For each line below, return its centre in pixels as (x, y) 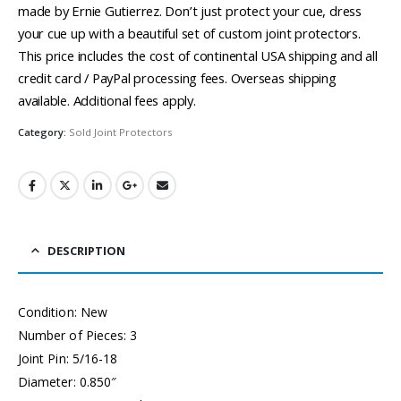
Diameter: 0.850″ (68, 382)
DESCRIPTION (86, 251)
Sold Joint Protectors (120, 132)
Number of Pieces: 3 (78, 336)
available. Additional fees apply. (107, 100)
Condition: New (63, 312)
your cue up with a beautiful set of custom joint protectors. (189, 33)
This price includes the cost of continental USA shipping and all (198, 55)
